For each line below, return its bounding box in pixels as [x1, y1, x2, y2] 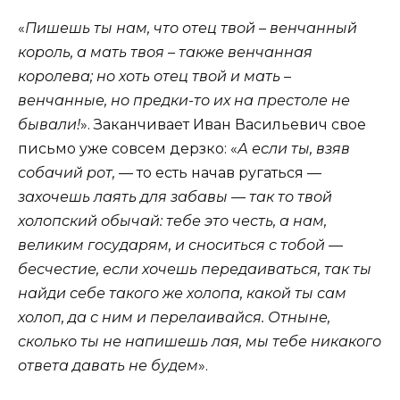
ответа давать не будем [18, 357, 198, 375]
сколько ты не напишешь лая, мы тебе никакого [18, 333, 381, 351]
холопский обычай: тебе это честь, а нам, [18, 212, 327, 230]
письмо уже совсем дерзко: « [18, 140, 237, 158]
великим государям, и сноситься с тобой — [18, 237, 343, 254]
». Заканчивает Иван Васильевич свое [80, 116, 366, 134]
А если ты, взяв [237, 140, 350, 158]
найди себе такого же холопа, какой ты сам [18, 285, 346, 303]
